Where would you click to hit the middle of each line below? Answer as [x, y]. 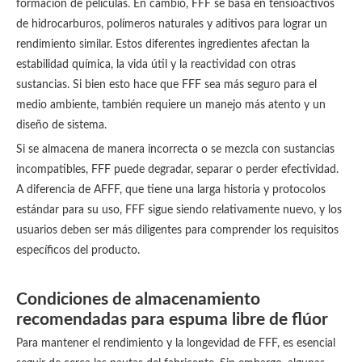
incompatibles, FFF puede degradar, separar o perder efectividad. [177, 170]
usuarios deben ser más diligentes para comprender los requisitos [177, 230]
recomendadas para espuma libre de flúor [172, 320]
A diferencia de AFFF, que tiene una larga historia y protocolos [171, 190]
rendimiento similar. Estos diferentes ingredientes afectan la [163, 44]
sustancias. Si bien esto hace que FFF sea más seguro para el [166, 85]
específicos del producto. [78, 250]
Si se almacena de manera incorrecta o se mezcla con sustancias [175, 149]
